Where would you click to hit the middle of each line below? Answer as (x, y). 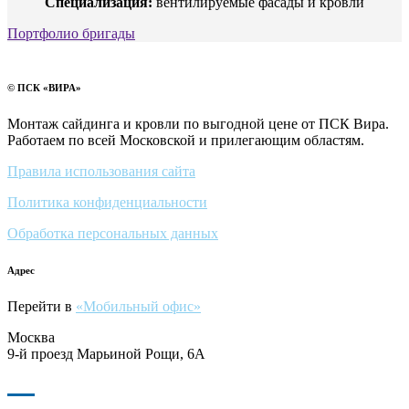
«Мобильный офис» (138, 307)
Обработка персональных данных (113, 234)
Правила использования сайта (101, 172)
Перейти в (42, 307)
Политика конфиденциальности (107, 203)
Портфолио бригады (71, 33)
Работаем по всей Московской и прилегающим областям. (186, 141)
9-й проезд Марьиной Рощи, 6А (106, 354)
